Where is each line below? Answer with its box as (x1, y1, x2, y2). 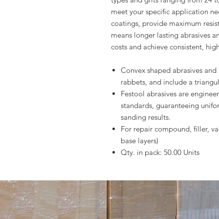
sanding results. (121, 112, 171, 122)
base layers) (121, 136, 158, 145)
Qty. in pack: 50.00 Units (121, 148, 199, 157)
